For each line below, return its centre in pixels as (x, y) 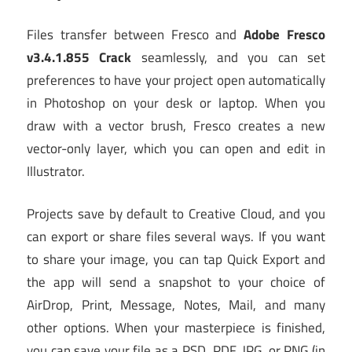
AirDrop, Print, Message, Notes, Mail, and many (176, 305)
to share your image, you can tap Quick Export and (176, 260)
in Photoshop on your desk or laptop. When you (176, 103)
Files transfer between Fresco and (136, 34)
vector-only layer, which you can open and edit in (176, 148)
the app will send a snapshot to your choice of (176, 282)
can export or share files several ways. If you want (176, 237)
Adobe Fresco (285, 34)
